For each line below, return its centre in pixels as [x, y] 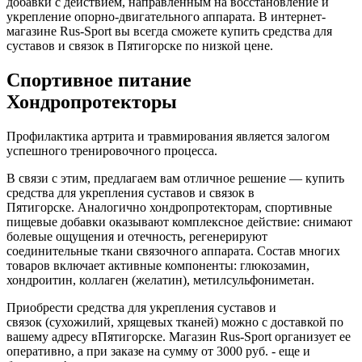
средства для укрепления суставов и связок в [130, 192]
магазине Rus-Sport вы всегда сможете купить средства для [169, 31]
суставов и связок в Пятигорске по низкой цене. [140, 45]
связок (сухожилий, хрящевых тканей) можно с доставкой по [175, 322]
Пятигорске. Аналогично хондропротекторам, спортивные [169, 207]
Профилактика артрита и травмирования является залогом [168, 136]
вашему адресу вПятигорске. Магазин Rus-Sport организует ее [179, 336]
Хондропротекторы [97, 101]
